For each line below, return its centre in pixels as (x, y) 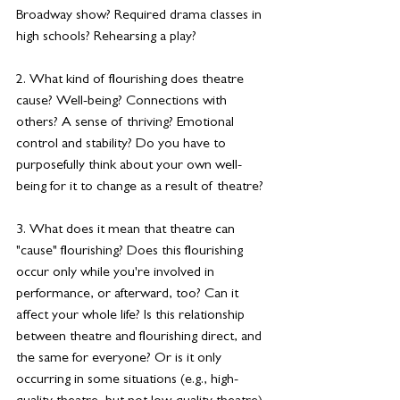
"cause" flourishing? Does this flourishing (131, 252)
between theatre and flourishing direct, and (141, 337)
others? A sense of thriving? (96, 123)
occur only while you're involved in (117, 273)
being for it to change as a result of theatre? (140, 187)
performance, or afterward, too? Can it (129, 295)
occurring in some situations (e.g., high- (127, 380)
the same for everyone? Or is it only (121, 359)
